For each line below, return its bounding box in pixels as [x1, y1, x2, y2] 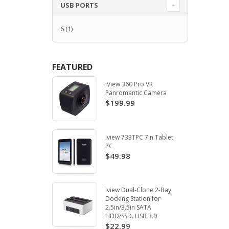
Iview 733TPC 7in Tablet [105, 132, 173, 142]
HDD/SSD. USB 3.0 [105, 212, 157, 221]
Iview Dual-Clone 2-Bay [105, 186, 171, 195]
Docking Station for [105, 194, 161, 203]
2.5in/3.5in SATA [105, 203, 151, 212]
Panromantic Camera [105, 88, 167, 97]
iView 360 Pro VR [105, 79, 153, 88]
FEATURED [52, 61, 93, 73]
